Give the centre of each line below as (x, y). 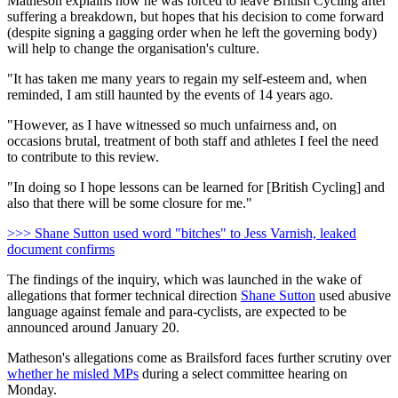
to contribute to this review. (83, 157)
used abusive (353, 296)
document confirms (61, 250)
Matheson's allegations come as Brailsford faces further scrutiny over (199, 358)
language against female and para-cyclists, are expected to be (177, 312)
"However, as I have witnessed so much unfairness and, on (172, 125)
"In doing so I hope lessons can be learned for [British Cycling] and (196, 187)
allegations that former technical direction (124, 296)
